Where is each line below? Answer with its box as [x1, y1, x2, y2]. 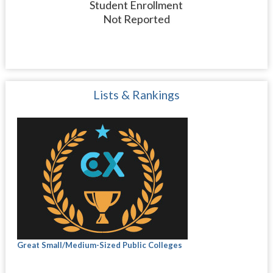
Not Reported [102, 12, 170, 26]
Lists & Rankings [93, 88, 180, 102]
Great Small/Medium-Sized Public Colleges [16, 240, 182, 250]
